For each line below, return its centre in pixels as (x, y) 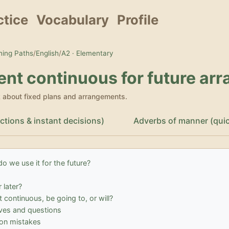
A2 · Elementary (87, 53)
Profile (138, 20)
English (47, 53)
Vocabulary (73, 20)
